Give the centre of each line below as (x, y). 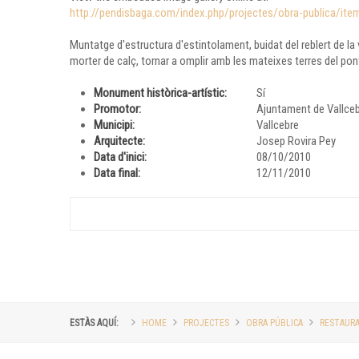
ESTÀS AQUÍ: (94, 323)
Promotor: (117, 109)
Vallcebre (278, 125)
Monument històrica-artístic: (160, 93)
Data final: (117, 173)
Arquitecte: (119, 141)
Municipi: (114, 125)
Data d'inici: (120, 157)
